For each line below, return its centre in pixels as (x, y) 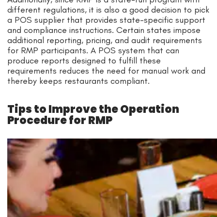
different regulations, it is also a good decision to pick (108, 9)
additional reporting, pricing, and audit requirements (105, 40)
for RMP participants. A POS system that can (93, 50)
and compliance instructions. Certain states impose (104, 30)
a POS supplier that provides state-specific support (106, 20)
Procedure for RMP (60, 120)
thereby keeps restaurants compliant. (78, 81)
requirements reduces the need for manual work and (106, 70)
